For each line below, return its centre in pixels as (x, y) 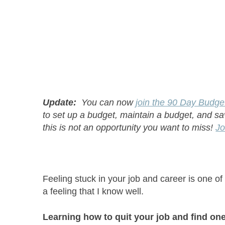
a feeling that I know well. (93, 192)
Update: (60, 103)
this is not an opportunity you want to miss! (129, 128)
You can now (106, 103)
